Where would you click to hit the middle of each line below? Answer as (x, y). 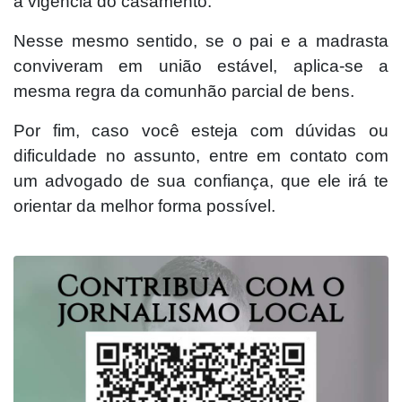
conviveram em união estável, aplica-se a (201, 66)
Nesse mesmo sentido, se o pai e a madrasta (201, 40)
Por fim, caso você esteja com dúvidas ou (201, 130)
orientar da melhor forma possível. (144, 205)
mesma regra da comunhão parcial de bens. (184, 91)
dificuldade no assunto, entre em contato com (201, 155)
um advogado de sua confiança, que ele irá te (201, 180)
